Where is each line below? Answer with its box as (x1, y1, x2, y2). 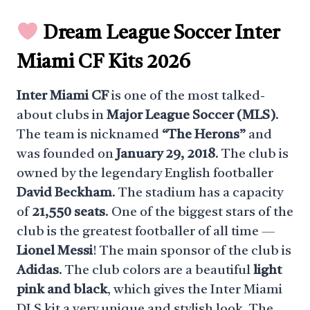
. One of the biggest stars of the (105, 206, 293, 219)
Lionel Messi (17, 245, 93, 258)
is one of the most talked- (109, 90, 265, 103)
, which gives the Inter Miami (107, 284, 282, 297)
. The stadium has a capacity (112, 187, 283, 200)
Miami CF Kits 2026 (17, 53, 190, 73)
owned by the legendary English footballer (17, 167, 273, 181)
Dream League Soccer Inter (42, 24, 280, 44)
